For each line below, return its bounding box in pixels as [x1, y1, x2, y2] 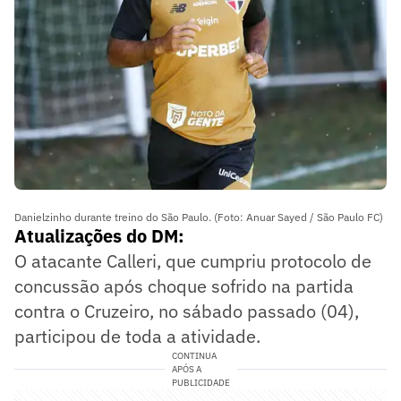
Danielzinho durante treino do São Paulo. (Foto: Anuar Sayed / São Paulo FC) [14, 210, 383, 225]
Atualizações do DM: [14, 224, 184, 249]
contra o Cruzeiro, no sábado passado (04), [14, 299, 359, 324]
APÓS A [171, 363, 201, 376]
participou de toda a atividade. [14, 324, 260, 349]
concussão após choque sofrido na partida [14, 274, 354, 299]
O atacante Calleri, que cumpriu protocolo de [14, 249, 371, 274]
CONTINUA [171, 350, 217, 363]
